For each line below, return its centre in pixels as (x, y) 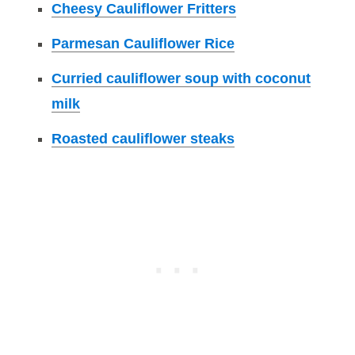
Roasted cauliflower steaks (143, 138)
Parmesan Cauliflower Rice (143, 43)
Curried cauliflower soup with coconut (181, 78)
